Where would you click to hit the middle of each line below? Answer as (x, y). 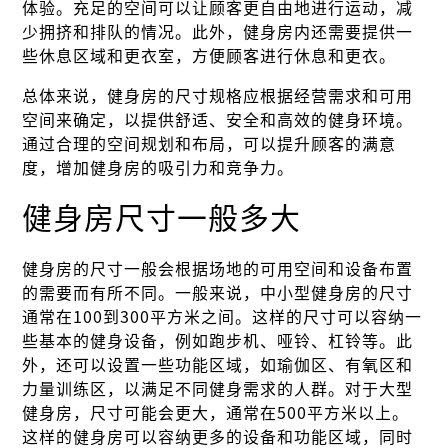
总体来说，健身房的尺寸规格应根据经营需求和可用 (218, 96)
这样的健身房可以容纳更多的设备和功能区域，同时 (218, 437)
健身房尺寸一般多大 (162, 218)
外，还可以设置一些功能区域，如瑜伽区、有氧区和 (218, 365)
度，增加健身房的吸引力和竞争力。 (158, 168)
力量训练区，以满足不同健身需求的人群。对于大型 (218, 389)
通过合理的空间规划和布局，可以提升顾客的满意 (209, 144)
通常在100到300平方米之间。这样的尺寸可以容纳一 (222, 317)
